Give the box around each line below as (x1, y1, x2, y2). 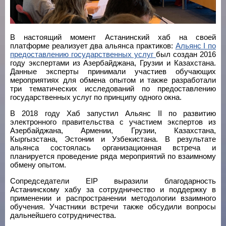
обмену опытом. (10, 160, 66, 169)
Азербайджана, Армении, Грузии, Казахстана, (10, 126, 216, 135)
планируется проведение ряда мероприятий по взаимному (10, 152, 216, 160)
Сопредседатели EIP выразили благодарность (10, 177, 216, 185)
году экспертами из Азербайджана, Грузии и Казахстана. (10, 59, 216, 67)
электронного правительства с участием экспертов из (10, 118, 216, 126)
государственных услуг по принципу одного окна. (10, 93, 182, 101)
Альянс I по (175, 41, 216, 50)
